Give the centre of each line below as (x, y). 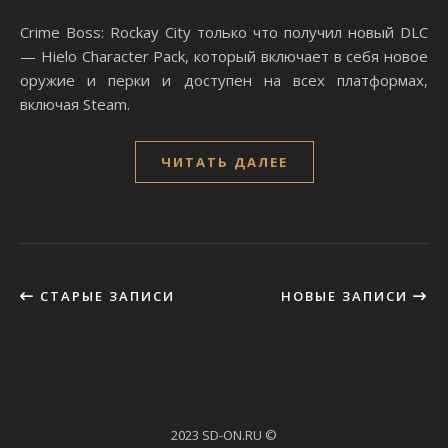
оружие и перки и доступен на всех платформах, (224, 80)
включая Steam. (75, 104)
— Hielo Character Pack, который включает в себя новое (224, 56)
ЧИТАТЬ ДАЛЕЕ (224, 162)
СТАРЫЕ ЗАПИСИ (105, 296)
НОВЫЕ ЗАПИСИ (347, 296)
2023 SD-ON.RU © (224, 435)
